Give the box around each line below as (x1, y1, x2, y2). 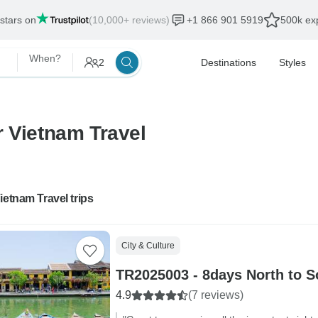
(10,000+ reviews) (89, 14, 170, 26)
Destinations (201, 57, 256, 68)
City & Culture (121, 241, 175, 251)
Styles (279, 57, 306, 68)
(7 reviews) (187, 289, 243, 301)
